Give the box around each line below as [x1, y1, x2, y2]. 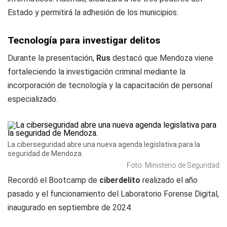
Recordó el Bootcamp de [8, 175, 99, 185]
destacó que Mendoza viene [112, 53, 213, 63]
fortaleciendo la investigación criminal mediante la [8, 67, 185, 77]
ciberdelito [99, 175, 142, 185]
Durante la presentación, [8, 53, 96, 63]
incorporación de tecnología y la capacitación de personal [8, 81, 212, 90]
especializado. [8, 94, 58, 104]
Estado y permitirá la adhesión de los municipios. [8, 8, 178, 17]
